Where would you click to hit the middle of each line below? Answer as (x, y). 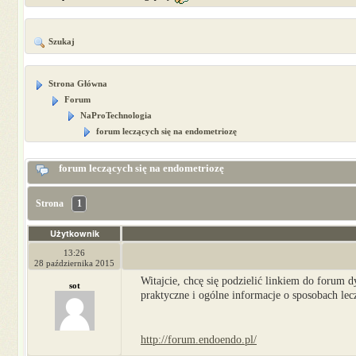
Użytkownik (74, 233)
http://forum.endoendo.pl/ (199, 339)
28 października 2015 (74, 263)
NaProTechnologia (115, 115)
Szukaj (60, 42)
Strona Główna (77, 84)
